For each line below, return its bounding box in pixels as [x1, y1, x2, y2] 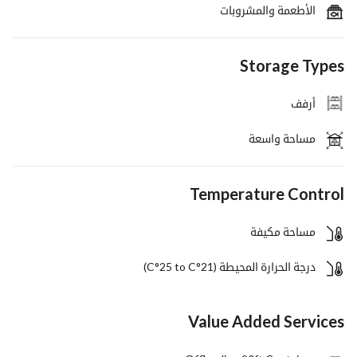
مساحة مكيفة [250, 224, 316, 238]
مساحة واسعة [249, 131, 316, 145]
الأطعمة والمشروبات [220, 2, 316, 17]
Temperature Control [190, 183, 344, 203]
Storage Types [240, 55, 344, 75]
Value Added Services [188, 311, 344, 331]
